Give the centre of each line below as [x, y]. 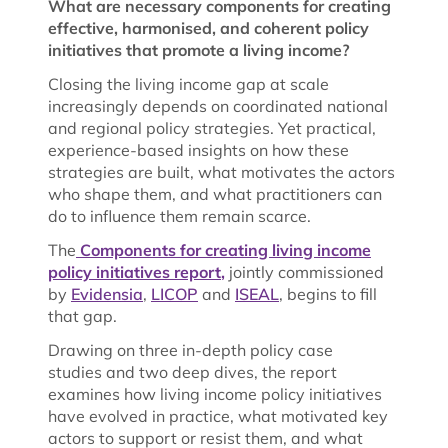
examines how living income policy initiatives [215, 393]
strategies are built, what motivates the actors [221, 171]
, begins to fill [328, 293]
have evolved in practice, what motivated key [218, 415]
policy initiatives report [134, 271]
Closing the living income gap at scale [188, 83]
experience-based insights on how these [198, 149]
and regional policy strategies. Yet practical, [212, 127]
